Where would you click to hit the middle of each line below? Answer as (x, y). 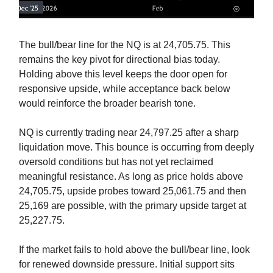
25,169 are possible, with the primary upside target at (133, 206)
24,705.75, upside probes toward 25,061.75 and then (133, 191)
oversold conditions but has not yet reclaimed (116, 162)
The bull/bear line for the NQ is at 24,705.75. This (125, 45)
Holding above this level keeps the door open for (123, 74)
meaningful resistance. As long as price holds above (131, 177)
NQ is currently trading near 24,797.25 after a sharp (129, 133)
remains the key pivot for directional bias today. (119, 60)
